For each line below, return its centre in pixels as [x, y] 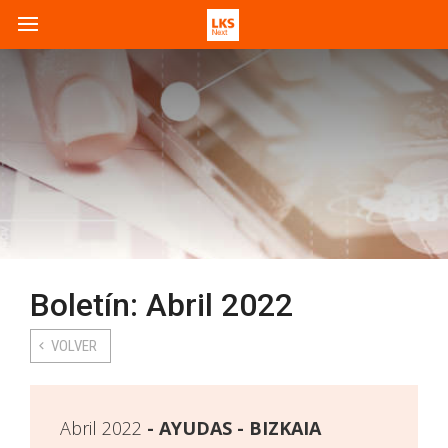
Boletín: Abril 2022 [161, 305]
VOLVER [74, 346]
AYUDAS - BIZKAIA [240, 428]
